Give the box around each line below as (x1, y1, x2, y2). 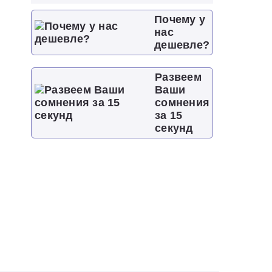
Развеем (155, 71, 202, 83)
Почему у (154, 13, 205, 25)
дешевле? (154, 39, 209, 51)
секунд (155, 122, 193, 134)
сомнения (155, 97, 209, 109)
